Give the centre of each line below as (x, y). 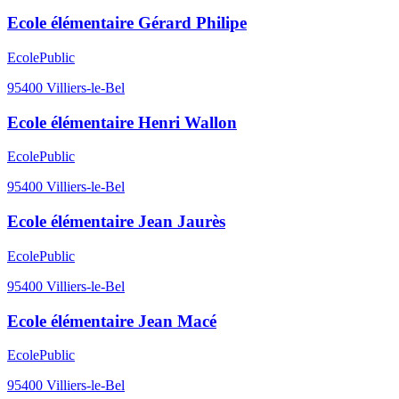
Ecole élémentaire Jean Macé (112, 321)
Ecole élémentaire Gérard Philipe (127, 23)
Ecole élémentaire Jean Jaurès (116, 222)
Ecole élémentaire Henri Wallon (122, 122)
